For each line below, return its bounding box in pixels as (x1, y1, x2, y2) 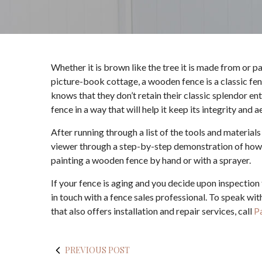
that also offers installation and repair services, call (51, 205, 254, 216)
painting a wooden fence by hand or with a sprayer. (51, 154, 251, 166)
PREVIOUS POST (65, 244, 130, 256)
